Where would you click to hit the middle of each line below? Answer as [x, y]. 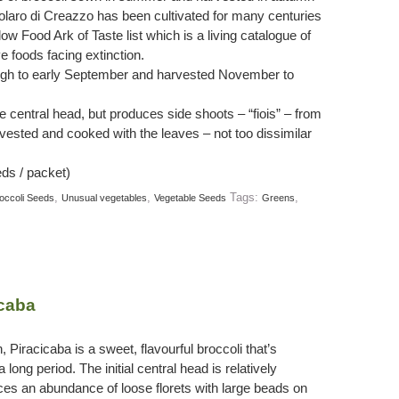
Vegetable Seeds [190, 197]
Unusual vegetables [104, 197]
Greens [278, 197]
